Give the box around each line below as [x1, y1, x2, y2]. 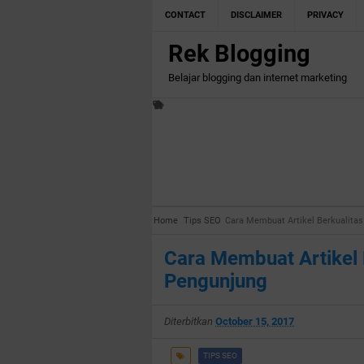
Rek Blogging [168, 40, 310, 67]
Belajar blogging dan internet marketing [168, 71, 347, 84]
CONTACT [165, 10, 206, 20]
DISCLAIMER [231, 10, 282, 20]
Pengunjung [164, 270, 267, 292]
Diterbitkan [164, 315, 215, 327]
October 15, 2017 [215, 315, 294, 327]
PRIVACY [307, 10, 344, 20]
